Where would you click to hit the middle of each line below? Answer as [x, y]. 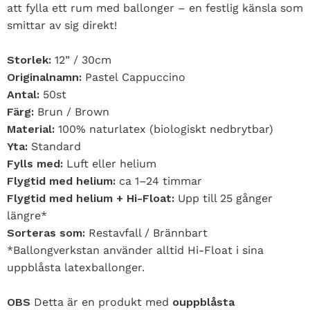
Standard [56, 147]
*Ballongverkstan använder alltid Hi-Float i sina [135, 250]
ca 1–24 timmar [161, 181]
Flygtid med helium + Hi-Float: [92, 199]
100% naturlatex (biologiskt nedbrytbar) [166, 129]
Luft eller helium [111, 164]
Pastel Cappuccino [134, 77]
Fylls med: [37, 164]
